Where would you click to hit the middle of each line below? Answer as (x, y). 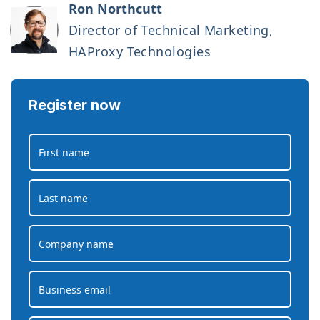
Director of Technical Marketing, (171, 30)
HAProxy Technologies (140, 51)
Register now (75, 105)
